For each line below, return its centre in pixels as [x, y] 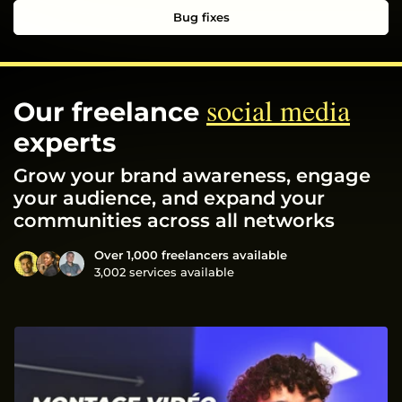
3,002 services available [164, 271]
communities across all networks [174, 220]
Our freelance [110, 111]
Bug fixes [201, 17]
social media [278, 109]
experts [65, 142]
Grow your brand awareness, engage [192, 175]
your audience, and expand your [169, 197]
